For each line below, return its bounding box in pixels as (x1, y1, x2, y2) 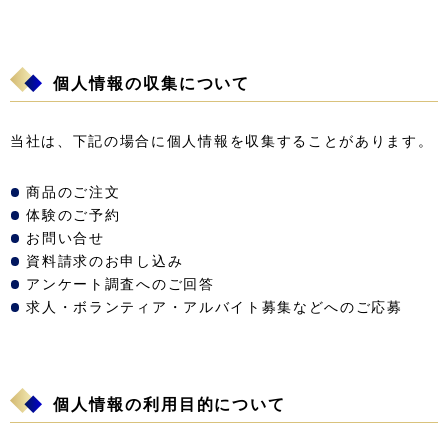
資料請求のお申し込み (26, 253, 184, 269)
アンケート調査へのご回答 (26, 276, 215, 292)
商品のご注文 (26, 184, 121, 200)
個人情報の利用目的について (53, 395, 287, 413)
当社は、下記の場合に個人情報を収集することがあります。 (10, 133, 434, 149)
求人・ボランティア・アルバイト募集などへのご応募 (26, 299, 403, 315)
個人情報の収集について (53, 74, 251, 92)
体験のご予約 (26, 207, 121, 223)
